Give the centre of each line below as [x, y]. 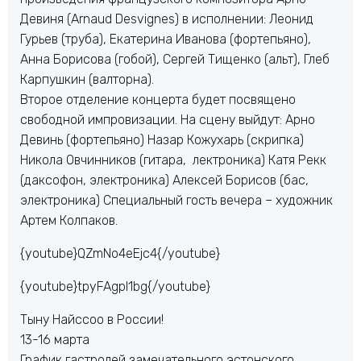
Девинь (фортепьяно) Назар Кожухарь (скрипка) [162, 140]
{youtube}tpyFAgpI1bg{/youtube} [115, 286]
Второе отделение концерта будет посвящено [158, 100]
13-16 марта [55, 340]
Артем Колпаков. [69, 220]
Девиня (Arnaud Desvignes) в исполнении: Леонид [167, 19]
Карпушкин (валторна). [87, 79]
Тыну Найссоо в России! [92, 320]
